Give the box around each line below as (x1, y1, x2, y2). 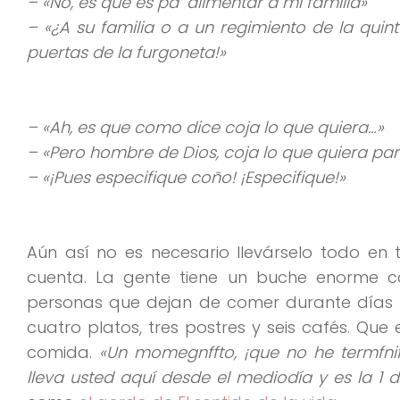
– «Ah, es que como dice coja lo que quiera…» (27, 115, 384, 138)
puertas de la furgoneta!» (27, 40, 226, 63)
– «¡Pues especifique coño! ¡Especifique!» (27, 165, 346, 188)
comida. (27, 340, 99, 363)
